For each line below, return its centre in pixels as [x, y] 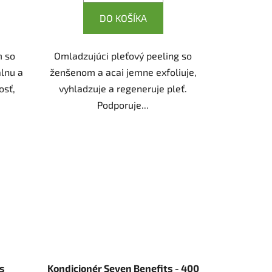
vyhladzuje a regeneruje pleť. [123, 88]
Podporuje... [123, 104]
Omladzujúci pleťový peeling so [123, 55]
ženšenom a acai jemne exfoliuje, [123, 72]
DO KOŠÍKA [123, 18]
